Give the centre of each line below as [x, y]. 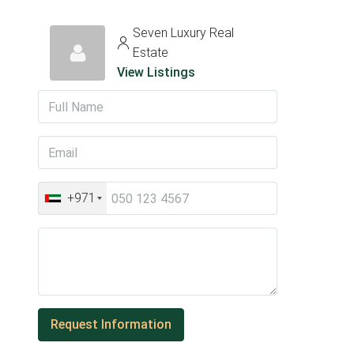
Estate [151, 53]
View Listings [156, 72]
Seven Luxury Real [183, 33]
